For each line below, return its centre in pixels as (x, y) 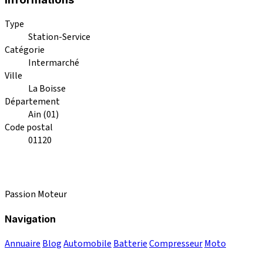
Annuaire (23, 244)
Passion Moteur (36, 194)
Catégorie (25, 50)
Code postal (29, 127)
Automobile (87, 244)
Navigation (30, 219)
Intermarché (54, 63)
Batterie (130, 244)
